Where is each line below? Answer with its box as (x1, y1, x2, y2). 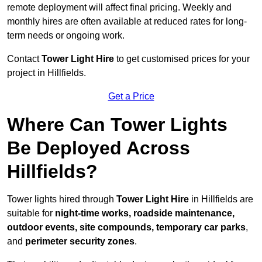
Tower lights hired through (7, 194, 116, 205)
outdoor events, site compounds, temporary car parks (7, 222, 246, 233)
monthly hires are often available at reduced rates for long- (7, 16, 247, 27)
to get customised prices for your (114, 54, 250, 64)
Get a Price (108, 91, 154, 102)
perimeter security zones (25, 236, 135, 247)
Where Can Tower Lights (7, 114, 227, 136)
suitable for (7, 208, 55, 219)
